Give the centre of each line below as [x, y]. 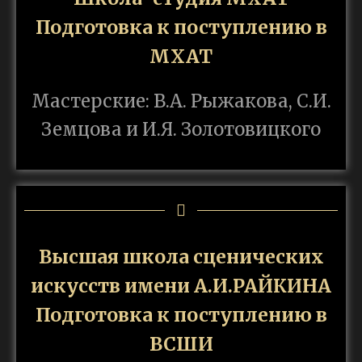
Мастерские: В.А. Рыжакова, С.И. [181, 101]
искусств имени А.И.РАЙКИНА [181, 286]
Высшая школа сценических [181, 257]
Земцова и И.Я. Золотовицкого [181, 130]
